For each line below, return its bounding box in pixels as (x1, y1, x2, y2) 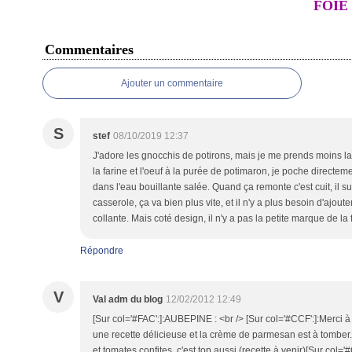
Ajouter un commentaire (121, 78, 223, 89)
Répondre (80, 245, 123, 256)
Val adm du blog (93, 294, 163, 305)
